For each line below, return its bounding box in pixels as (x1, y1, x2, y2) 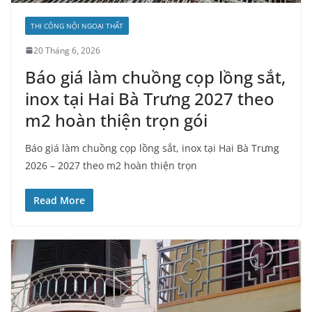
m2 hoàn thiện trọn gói (25, 108, 208, 132)
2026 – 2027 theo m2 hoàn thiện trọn (25, 158, 197, 172)
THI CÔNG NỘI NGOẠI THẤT (31, 20, 123, 31)
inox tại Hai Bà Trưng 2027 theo (25, 86, 274, 110)
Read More (33, 193, 85, 207)
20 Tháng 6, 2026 (33, 44, 100, 56)
